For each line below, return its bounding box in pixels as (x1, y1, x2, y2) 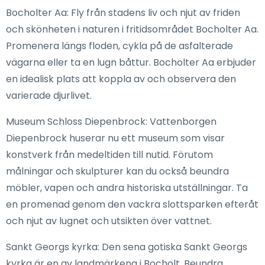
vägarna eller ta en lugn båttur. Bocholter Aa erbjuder (6, 56, 256, 70)
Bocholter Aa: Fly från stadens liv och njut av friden (6, 6, 240, 20)
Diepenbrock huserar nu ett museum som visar (6, 131, 225, 146)
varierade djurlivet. (6, 89, 92, 103)
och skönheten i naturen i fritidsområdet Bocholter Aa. (6, 22, 258, 37)
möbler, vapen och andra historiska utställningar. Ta (6, 181, 248, 195)
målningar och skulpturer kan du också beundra (6, 164, 229, 179)
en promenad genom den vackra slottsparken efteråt (6, 198, 258, 212)
